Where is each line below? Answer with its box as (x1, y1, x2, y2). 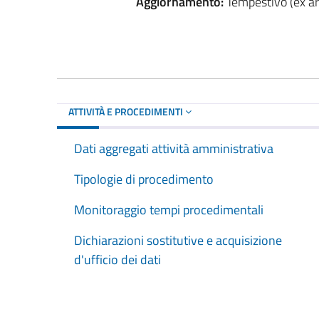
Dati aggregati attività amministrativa (74, 138, 273, 158)
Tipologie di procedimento (74, 169, 214, 189)
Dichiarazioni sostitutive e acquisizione (74, 230, 282, 250)
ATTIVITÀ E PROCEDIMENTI (68, 103, 185, 119)
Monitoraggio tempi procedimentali (74, 199, 263, 219)
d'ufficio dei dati (74, 249, 161, 269)
